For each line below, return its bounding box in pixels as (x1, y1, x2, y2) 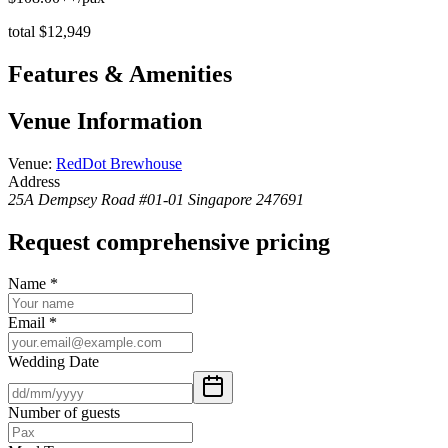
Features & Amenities (8, 60, 232, 87)
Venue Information (8, 107, 202, 134)
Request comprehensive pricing (8, 228, 330, 255)
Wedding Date (8, 353, 99, 371)
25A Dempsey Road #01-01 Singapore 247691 (8, 190, 304, 208)
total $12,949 (8, 22, 91, 40)
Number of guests (8, 404, 120, 422)
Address (8, 172, 60, 190)
